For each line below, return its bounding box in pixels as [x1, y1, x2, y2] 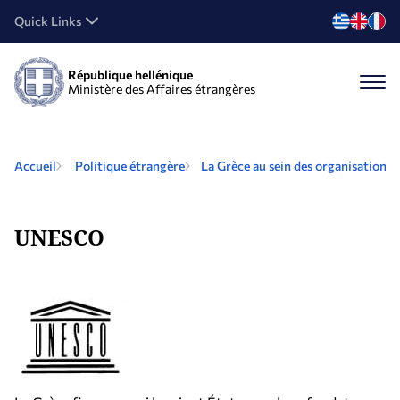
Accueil [14, 158, 56, 173]
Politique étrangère [75, 158, 185, 173]
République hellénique [68, 67, 193, 82]
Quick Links [14, 13, 81, 29]
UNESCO [14, 222, 104, 252]
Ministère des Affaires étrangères [68, 81, 255, 96]
